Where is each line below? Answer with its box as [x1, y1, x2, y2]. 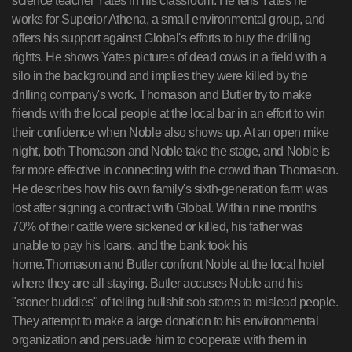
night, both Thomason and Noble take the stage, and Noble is [12, 145, 330, 158]
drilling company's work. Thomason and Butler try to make [12, 88, 312, 101]
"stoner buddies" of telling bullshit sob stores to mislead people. [12, 295, 339, 309]
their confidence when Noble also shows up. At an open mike [12, 126, 329, 139]
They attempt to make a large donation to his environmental [12, 314, 319, 328]
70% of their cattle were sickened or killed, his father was [12, 220, 303, 233]
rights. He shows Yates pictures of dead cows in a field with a [12, 50, 327, 64]
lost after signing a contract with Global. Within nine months [12, 201, 317, 214]
